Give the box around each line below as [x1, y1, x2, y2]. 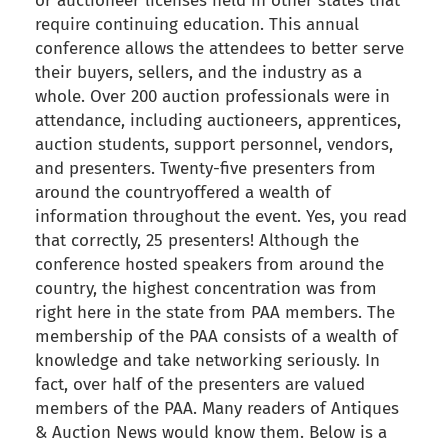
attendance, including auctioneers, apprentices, [35, 110, 401, 132]
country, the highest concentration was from [35, 278, 377, 300]
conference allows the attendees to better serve [35, 38, 404, 60]
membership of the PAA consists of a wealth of [35, 326, 398, 348]
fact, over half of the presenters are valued [35, 374, 365, 396]
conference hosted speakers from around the [35, 254, 384, 276]
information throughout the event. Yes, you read [35, 206, 407, 228]
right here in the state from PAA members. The [35, 302, 395, 324]
